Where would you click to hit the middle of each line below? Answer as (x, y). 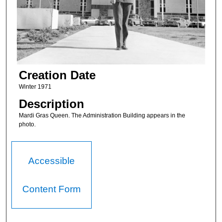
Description (51, 104)
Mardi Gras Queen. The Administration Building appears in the (102, 115)
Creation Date (57, 75)
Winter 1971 (35, 86)
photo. (27, 124)
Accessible (52, 161)
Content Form (52, 189)
